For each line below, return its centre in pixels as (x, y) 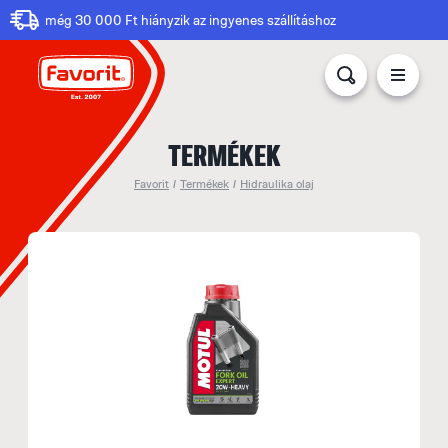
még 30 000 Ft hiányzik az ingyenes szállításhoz (190, 19)
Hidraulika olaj (277, 183)
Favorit (151, 183)
